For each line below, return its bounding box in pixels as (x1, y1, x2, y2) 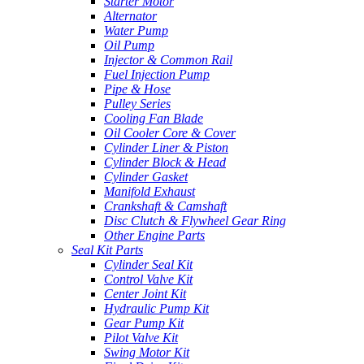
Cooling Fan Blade (104, 110, 203, 125)
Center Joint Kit (104, 286, 186, 301)
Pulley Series (104, 96, 171, 110)
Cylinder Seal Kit (104, 257, 193, 271)
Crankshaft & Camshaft (104, 198, 227, 213)
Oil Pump (104, 37, 154, 52)
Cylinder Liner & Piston (104, 140, 228, 154)
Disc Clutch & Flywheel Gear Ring (104, 213, 286, 227)
